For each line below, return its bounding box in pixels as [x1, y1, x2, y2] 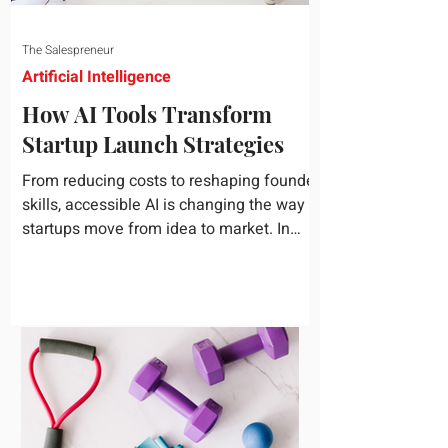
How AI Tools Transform [22, 99, 272, 129]
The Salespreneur [22, 41, 114, 59]
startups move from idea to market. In [22, 217, 290, 241]
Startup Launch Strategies [22, 129, 284, 159]
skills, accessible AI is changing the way [22, 193, 305, 217]
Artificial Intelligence [22, 65, 171, 89]
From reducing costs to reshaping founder [22, 169, 320, 193]
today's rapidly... [22, 241, 136, 265]
